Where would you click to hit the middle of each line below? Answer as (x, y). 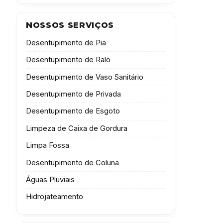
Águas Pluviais (51, 179)
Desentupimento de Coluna (73, 163)
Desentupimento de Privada (74, 94)
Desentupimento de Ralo (68, 60)
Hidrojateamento (55, 197)
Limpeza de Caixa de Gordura (77, 128)
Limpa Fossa (48, 146)
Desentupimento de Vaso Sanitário (85, 77)
